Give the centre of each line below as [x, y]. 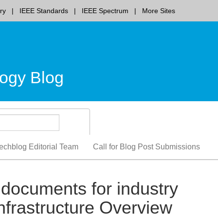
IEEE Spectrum [105, 11]
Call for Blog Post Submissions [146, 147]
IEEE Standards [44, 11]
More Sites [159, 11]
